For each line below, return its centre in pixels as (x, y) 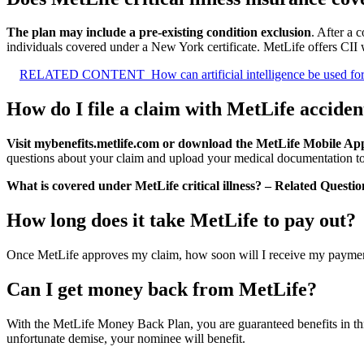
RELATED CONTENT (82, 75)
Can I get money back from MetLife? (162, 289)
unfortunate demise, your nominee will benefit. (126, 338)
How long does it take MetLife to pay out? (181, 221)
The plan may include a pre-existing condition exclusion (159, 32)
